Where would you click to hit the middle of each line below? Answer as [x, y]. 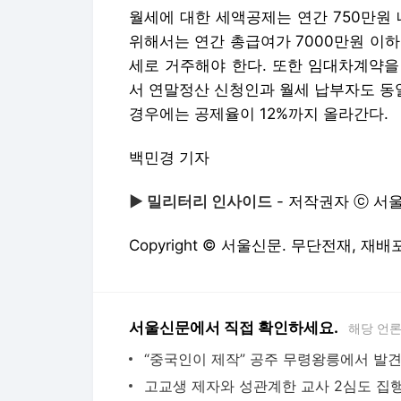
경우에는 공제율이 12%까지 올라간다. [259, 114]
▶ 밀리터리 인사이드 [200, 201]
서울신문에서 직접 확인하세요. [234, 328]
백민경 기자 [169, 158]
